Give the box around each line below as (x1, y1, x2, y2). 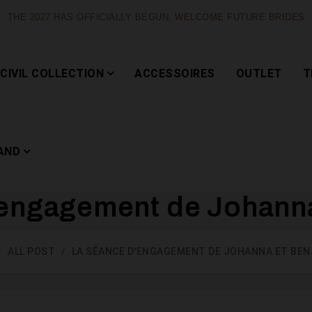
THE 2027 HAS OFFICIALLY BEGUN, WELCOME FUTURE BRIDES (7, 13, 305, 22)
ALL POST (8, 246, 56, 257)
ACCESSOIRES (134, 67, 215, 80)
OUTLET (235, 67, 282, 80)
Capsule (171, 237, 207, 248)
